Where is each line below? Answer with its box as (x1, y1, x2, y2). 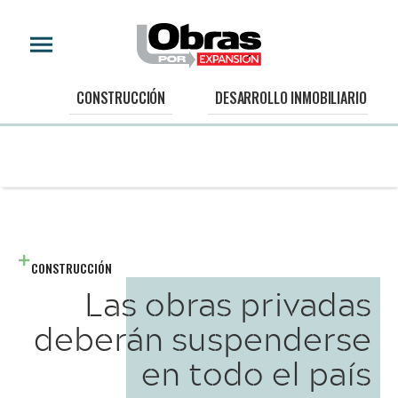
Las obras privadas (84, 278, 371, 329)
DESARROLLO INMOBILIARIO (215, 87, 367, 109)
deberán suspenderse (34, 313, 371, 363)
